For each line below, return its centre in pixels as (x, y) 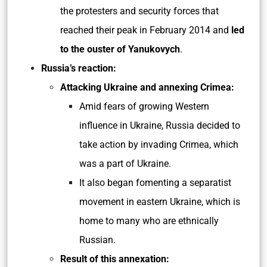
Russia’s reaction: (79, 68)
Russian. (97, 240)
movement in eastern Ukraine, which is (160, 202)
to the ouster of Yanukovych (120, 49)
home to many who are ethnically (149, 221)
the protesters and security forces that (139, 11)
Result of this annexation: (115, 259)
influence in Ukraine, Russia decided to (160, 125)
